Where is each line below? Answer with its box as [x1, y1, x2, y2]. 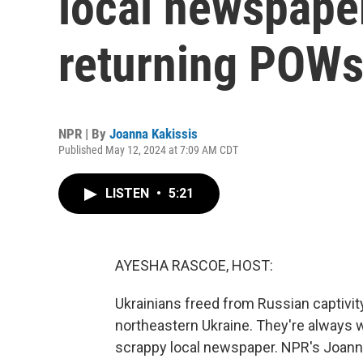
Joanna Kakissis [109, 126, 198, 142]
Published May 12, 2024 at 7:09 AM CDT [58, 143, 238, 156]
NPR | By [58, 126, 109, 142]
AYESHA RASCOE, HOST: [115, 257, 273, 274]
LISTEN [105, 186, 152, 201]
